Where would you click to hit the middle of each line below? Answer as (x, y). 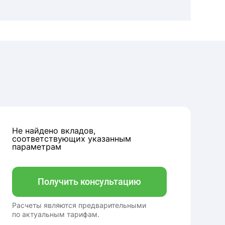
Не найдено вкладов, (54, 131)
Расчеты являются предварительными (79, 205)
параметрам (37, 147)
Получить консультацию (89, 182)
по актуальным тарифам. (56, 214)
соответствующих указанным (72, 139)
